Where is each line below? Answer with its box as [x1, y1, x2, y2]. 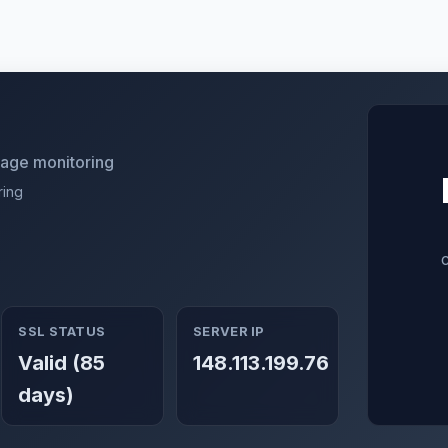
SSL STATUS [18, 323, 106, 339]
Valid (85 [18, 351, 106, 375]
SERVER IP [193, 323, 265, 339]
